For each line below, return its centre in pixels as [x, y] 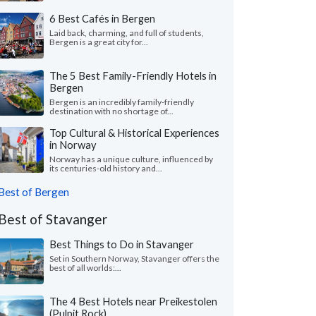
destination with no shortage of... [111, 111]
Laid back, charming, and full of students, [127, 33]
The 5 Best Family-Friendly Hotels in [133, 75]
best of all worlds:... [85, 268]
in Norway [73, 145]
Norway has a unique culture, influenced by [131, 159]
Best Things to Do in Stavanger [122, 244]
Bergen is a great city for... [99, 42]
